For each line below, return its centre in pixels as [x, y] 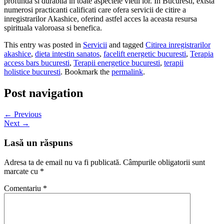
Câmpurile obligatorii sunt [164, 162]
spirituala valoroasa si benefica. [53, 28]
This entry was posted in [43, 45]
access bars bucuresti [37, 63]
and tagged [126, 45]
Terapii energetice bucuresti [117, 63]
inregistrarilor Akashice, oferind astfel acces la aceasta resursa [100, 19]
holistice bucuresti [32, 72]
